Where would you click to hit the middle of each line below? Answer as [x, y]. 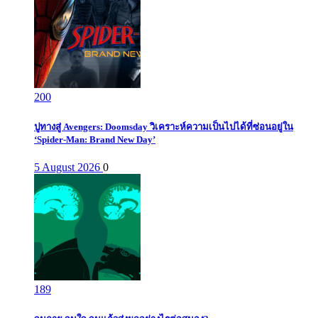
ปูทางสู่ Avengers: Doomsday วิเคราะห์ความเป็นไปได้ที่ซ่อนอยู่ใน [164, 127]
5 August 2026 [68, 168]
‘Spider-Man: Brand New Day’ [95, 140]
